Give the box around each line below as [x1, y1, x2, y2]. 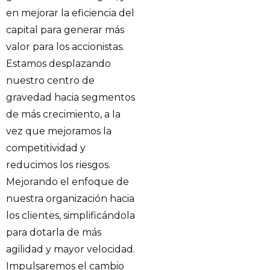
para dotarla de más [6, 226, 101, 238]
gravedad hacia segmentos [6, 91, 135, 103]
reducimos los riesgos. [6, 159, 110, 171]
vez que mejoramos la [6, 125, 111, 137]
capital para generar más [6, 24, 124, 36]
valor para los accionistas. [6, 40, 124, 52]
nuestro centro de [6, 74, 95, 86]
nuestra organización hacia [6, 192, 134, 204]
